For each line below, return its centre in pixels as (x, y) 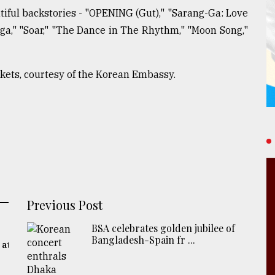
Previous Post (65, 204)
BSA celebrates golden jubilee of (164, 228)
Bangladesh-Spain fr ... (144, 239)
